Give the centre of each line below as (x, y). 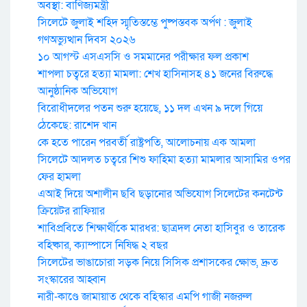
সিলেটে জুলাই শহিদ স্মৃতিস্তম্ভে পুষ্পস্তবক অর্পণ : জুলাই (145, 23)
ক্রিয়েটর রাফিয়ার (71, 211)
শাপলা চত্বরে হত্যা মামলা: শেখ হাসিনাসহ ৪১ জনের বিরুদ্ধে (155, 74)
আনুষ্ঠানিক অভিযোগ (77, 91)
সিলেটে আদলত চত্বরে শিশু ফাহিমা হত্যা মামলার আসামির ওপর (164, 160)
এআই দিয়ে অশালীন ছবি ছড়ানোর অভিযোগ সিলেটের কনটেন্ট (160, 194)
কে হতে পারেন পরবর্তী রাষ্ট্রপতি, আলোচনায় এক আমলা (147, 143)
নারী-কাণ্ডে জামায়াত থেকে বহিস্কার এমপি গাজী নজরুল (145, 297)
